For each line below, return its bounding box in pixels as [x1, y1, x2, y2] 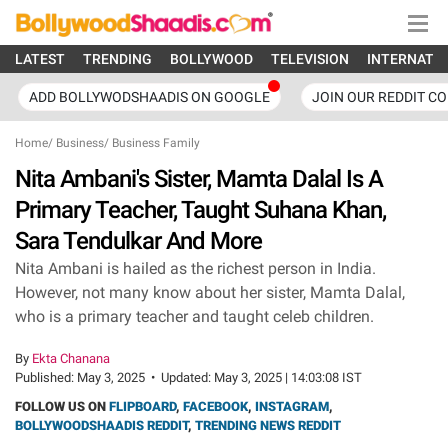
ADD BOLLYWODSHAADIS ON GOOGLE [29, 89, 270, 105]
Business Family [112, 136, 200, 150]
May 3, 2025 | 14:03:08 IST [214, 370, 362, 385]
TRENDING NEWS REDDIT [195, 418, 341, 433]
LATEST [15, 51, 65, 67]
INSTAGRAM [255, 399, 329, 414]
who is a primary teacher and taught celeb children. [15, 307, 374, 326]
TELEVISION [271, 51, 349, 67]
